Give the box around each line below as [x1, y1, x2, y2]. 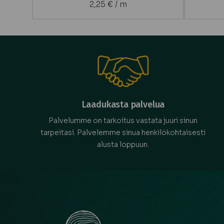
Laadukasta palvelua [81, 98, 165, 110]
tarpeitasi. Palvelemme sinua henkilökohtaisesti [40, 127, 206, 137]
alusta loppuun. [97, 139, 149, 149]
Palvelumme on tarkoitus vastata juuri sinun [48, 115, 198, 125]
